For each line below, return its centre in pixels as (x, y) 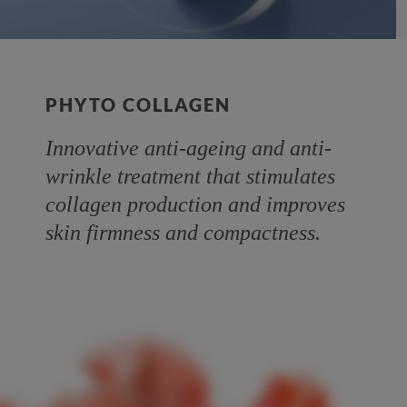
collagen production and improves (195, 204)
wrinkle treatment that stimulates (190, 176)
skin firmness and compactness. (183, 232)
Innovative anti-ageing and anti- (189, 148)
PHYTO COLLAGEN (138, 104)
